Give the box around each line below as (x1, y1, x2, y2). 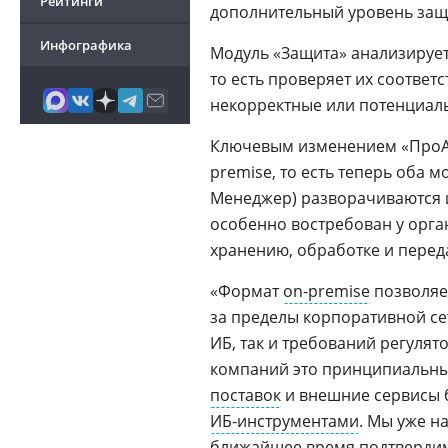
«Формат (210, 280, 283, 302)
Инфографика (40, 36, 132, 54)
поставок (210, 384, 281, 406)
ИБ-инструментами (210, 410, 359, 432)
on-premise (283, 280, 370, 302)
